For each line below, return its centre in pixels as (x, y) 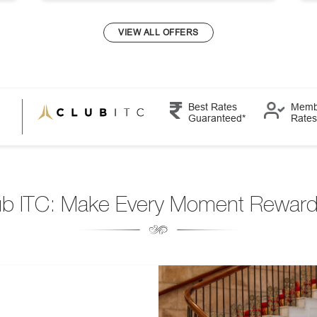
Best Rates (213, 106)
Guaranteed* (217, 118)
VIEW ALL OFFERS (158, 33)
